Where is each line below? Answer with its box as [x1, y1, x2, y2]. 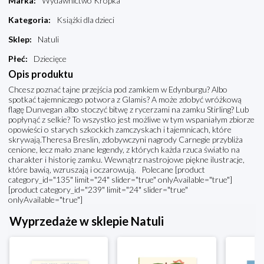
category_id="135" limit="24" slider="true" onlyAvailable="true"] [8, 174, 232, 185]
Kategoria [8, 15, 48, 25]
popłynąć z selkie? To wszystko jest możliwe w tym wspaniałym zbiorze [8, 114, 255, 125]
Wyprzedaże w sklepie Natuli [9, 214, 164, 229]
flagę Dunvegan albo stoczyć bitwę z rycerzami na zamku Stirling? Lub [8, 104, 249, 115]
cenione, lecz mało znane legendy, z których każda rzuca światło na [8, 144, 240, 155]
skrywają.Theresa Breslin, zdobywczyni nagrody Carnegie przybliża [8, 134, 243, 145]
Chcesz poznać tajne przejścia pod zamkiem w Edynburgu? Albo [8, 84, 227, 95]
